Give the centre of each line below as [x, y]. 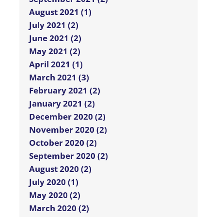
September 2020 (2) [69, 156]
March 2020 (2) [59, 208]
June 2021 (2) [55, 38]
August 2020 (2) [60, 169]
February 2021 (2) [65, 91]
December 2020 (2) [67, 117]
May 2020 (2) [55, 195]
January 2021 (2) [62, 104]
